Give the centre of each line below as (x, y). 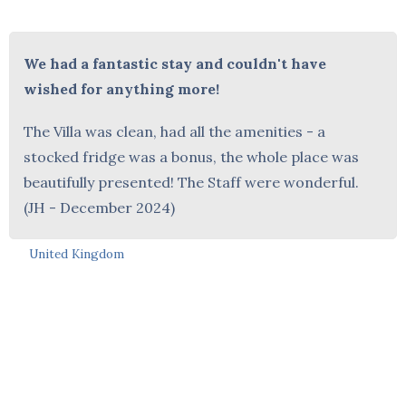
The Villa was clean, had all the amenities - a (175, 131)
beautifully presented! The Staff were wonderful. (192, 182)
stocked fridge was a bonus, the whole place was (192, 156)
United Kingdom (77, 253)
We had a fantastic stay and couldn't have (175, 63)
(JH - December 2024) (100, 207)
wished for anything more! (122, 88)
